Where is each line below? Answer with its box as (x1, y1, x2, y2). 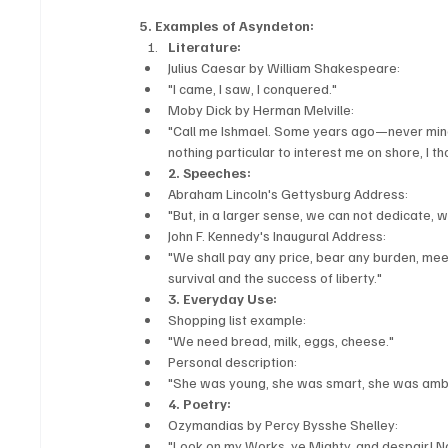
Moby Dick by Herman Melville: (168, 101, 355, 119)
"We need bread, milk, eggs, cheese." (168, 332, 395, 350)
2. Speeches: (168, 164, 252, 182)
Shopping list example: (168, 311, 307, 329)
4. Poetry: (168, 395, 232, 413)
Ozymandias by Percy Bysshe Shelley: (168, 416, 399, 434)
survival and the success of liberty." (168, 269, 383, 287)
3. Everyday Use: (168, 290, 278, 308)
